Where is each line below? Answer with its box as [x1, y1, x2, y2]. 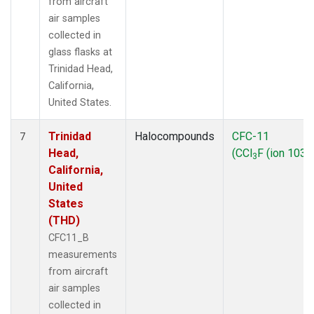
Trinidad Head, [48, 62, 113, 75]
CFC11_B [48, 231, 89, 244]
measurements [48, 248, 117, 261]
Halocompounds [135, 129, 214, 143]
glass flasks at [48, 46, 112, 58]
